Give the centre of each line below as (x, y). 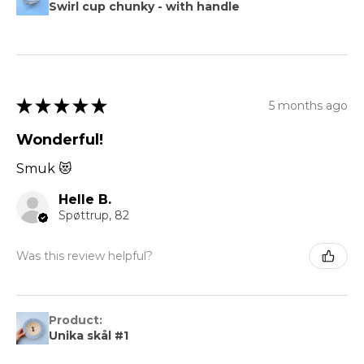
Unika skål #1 (89, 336)
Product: (77, 321)
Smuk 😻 (44, 169)
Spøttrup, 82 (94, 216)
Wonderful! (60, 140)
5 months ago (308, 105)
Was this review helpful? (84, 256)
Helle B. (85, 200)
